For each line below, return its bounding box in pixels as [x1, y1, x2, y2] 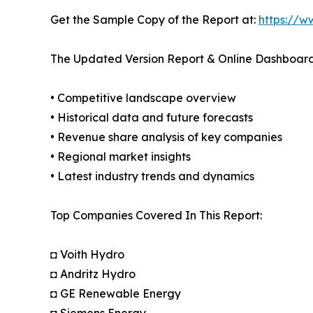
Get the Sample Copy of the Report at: [50, 12, 259, 27]
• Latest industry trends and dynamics [50, 168, 254, 183]
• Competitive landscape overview [50, 90, 236, 105]
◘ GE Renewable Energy [50, 286, 181, 300]
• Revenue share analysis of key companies [50, 129, 282, 144]
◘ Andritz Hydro [50, 266, 136, 281]
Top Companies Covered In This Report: [50, 208, 262, 222]
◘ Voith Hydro [50, 247, 124, 261]
